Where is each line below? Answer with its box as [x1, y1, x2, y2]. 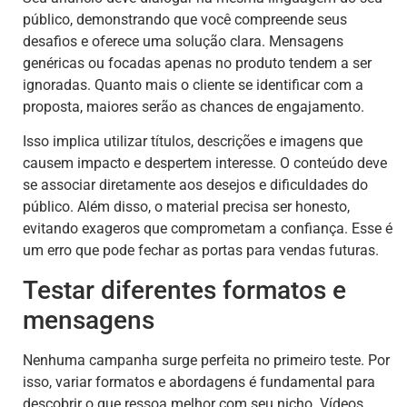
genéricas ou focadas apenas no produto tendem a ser [23, 54, 372, 72]
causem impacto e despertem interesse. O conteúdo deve [23, 154, 387, 173]
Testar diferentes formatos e [23, 274, 346, 305]
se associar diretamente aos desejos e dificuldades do [23, 176, 368, 194]
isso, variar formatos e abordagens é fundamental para [23, 372, 375, 391]
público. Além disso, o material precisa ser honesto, [23, 198, 350, 216]
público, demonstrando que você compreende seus [23, 10, 347, 28]
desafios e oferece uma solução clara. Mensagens [23, 32, 343, 50]
